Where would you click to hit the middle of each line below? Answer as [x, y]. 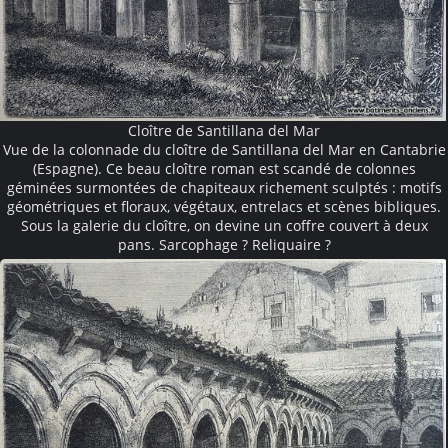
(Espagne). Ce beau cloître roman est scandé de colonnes [224, 168]
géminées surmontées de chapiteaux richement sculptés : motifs [224, 187]
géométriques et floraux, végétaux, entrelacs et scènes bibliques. [224, 206]
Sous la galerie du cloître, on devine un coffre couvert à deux [224, 225]
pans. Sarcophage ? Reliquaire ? [224, 244]
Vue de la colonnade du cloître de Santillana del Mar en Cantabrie [224, 149]
